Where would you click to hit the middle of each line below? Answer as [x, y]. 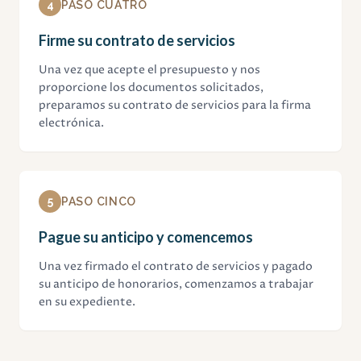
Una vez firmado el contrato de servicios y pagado [176, 267]
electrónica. [71, 123]
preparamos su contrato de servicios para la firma [175, 106]
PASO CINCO [99, 202]
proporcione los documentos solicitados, [151, 88]
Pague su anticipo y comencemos [146, 237]
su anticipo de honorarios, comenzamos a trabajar [176, 284]
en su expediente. [87, 302]
